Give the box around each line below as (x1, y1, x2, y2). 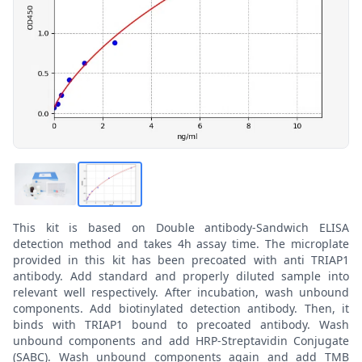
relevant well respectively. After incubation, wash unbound (13, 284, 349, 300)
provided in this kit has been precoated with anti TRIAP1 (13, 251, 349, 267)
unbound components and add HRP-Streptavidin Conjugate (13, 332, 349, 348)
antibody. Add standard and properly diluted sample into (13, 267, 349, 284)
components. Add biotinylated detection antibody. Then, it (13, 300, 349, 316)
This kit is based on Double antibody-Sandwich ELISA (13, 219, 349, 235)
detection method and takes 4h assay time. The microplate (13, 235, 349, 251)
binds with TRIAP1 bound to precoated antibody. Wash (13, 316, 349, 332)
